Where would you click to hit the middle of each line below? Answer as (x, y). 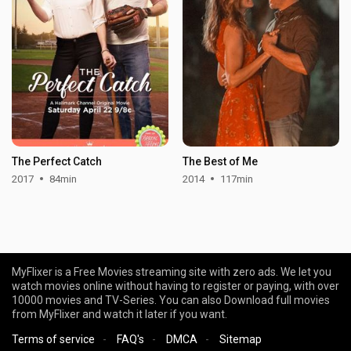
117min (236, 179)
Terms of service (53, 339)
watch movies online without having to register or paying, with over (175, 286)
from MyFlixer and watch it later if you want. (119, 314)
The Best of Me (220, 161)
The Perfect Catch (57, 161)
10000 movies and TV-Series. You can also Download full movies (171, 300)
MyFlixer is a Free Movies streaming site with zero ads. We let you (172, 272)
